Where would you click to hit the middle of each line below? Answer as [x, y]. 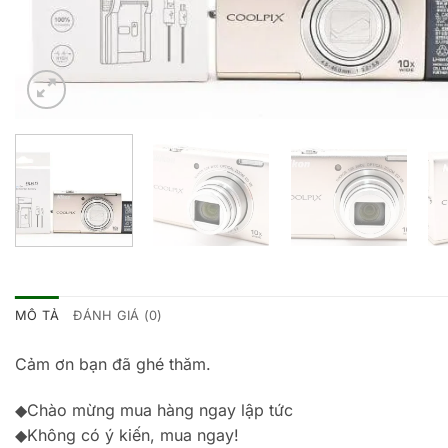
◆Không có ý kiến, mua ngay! [127, 434]
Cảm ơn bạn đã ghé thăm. [113, 363]
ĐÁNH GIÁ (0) [118, 315]
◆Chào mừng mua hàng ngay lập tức [154, 409]
